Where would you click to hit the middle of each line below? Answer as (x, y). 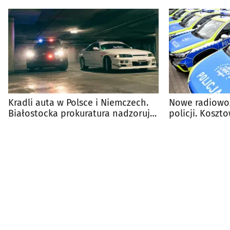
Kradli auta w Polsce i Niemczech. (78, 103)
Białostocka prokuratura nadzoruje (82, 114)
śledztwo (27, 124)
